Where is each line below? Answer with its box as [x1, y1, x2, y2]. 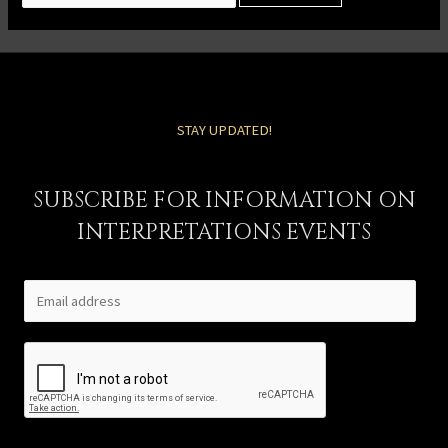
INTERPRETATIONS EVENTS [77, 217, 371, 247]
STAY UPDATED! [176, 120, 272, 139]
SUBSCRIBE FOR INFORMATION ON [32, 185, 416, 215]
